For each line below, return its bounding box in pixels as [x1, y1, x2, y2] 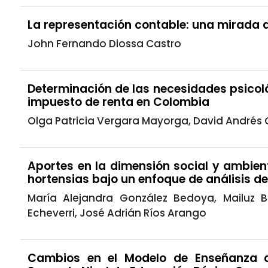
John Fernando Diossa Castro [28, 36, 181, 51]
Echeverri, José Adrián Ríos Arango [28, 205, 206, 220]
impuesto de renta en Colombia [28, 93, 209, 110]
